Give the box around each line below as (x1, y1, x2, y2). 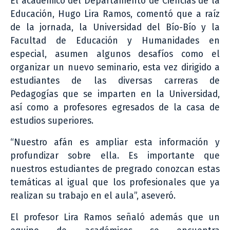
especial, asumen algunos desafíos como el (10, 48, 220, 60)
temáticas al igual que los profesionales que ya (10, 177, 220, 188)
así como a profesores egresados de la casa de (10, 102, 220, 113)
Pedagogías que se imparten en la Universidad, (10, 88, 220, 100)
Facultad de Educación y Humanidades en (10, 35, 220, 46)
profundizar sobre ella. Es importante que (10, 150, 220, 161)
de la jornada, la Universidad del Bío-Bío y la (10, 22, 220, 33)
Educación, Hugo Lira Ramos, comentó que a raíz (10, 8, 220, 20)
